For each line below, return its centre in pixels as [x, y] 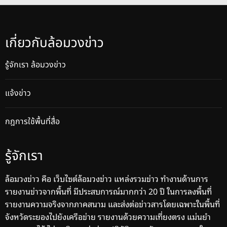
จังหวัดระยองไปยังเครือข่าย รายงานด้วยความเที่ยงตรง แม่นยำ [108, 217]
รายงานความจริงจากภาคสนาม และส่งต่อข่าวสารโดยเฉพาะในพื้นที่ [112, 204]
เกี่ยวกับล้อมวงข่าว [54, 43]
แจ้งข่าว [18, 93]
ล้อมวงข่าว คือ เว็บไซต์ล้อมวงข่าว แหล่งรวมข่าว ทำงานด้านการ [107, 179]
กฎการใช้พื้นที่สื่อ [32, 122]
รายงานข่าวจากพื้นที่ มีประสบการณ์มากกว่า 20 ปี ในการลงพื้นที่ [108, 191]
